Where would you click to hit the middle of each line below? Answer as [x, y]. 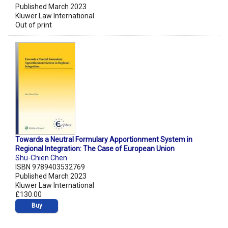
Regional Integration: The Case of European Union [95, 149]
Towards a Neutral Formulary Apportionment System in [104, 140]
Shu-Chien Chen [41, 158]
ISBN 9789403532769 [50, 167]
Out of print [34, 25]
